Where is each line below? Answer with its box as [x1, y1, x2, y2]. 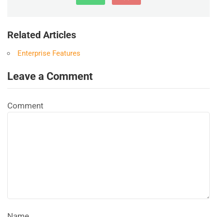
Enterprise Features [17, 49, 80, 58]
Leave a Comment [7, 70, 93, 83]
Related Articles [7, 29, 76, 41]
